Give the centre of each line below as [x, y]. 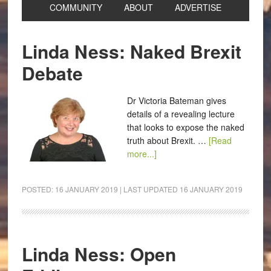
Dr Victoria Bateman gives [176, 100]
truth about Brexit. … [168, 140]
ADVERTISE [198, 7]
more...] [142, 154]
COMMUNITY [76, 7]
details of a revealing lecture [181, 114]
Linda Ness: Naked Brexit [131, 51]
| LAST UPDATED [149, 189]
